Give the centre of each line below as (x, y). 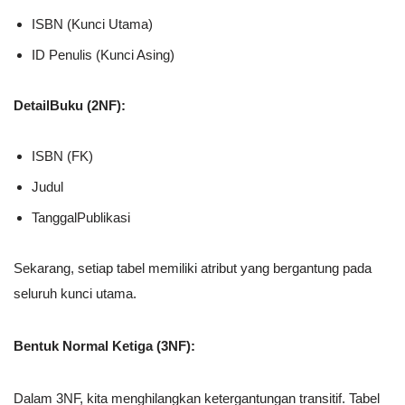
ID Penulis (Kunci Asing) (103, 55)
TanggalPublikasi (81, 218)
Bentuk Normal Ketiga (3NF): (104, 346)
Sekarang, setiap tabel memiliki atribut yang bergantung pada (193, 268)
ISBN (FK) (62, 156)
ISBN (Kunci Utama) (92, 24)
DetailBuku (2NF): (70, 106)
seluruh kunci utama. (75, 294)
